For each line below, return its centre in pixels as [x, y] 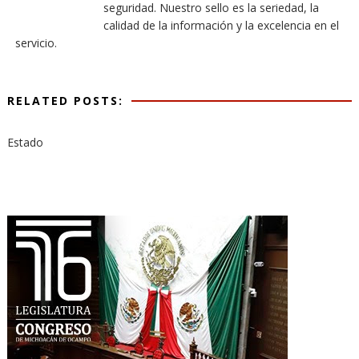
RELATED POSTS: [65, 101]
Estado [25, 142]
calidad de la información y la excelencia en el [221, 25]
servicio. [36, 43]
